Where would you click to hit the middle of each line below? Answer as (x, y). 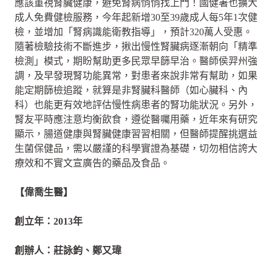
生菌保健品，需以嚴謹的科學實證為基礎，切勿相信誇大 (136, 148)
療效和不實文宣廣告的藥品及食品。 (92, 163)
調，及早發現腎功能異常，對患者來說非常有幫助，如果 (136, 76)
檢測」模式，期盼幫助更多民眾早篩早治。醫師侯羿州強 (136, 61)
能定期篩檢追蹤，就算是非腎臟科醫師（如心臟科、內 (131, 90)
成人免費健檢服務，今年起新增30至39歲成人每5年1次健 (136, 17)
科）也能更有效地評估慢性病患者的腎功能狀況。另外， (136, 105)
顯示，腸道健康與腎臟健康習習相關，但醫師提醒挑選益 (136, 134)
